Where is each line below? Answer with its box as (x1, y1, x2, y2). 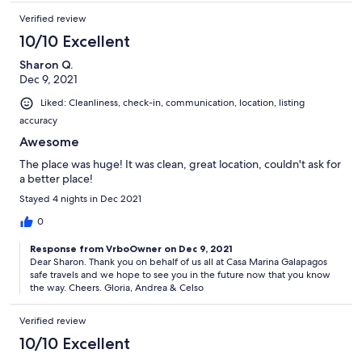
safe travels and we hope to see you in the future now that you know (30, 267, 330, 281)
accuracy (19, 113, 57, 127)
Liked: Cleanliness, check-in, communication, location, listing (40, 96, 305, 110)
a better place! (19, 170, 93, 186)
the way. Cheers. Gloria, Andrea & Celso (30, 280, 204, 294)
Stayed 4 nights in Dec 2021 (19, 192, 141, 205)
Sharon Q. (19, 57, 73, 73)
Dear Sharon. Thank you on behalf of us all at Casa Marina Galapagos (30, 255, 327, 268)
